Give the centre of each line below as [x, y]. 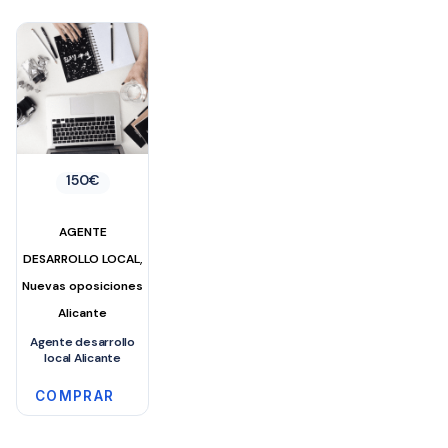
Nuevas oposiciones [83, 285]
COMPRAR [75, 395]
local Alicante [82, 357]
